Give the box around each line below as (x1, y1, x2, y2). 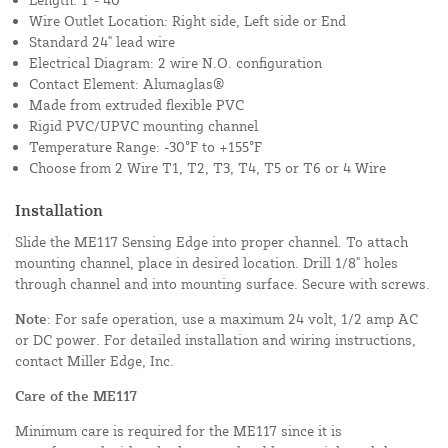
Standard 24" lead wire (29, 33, 175, 51)
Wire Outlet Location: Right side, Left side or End (29, 12, 346, 30)
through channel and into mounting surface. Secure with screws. (15, 275, 430, 293)
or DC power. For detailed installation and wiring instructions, (15, 331, 416, 349)
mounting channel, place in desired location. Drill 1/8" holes (15, 254, 398, 272)
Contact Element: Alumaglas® (29, 75, 224, 93)
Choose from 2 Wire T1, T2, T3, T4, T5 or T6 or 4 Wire (29, 159, 386, 177)
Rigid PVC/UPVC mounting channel (29, 117, 258, 135)
